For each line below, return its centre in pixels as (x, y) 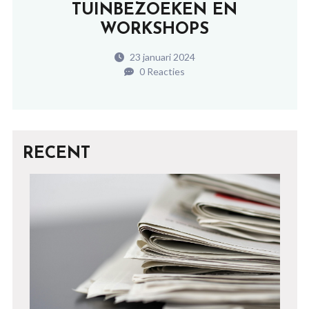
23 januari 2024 (161, 57)
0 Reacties (161, 71)
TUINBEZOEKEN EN (154, 10)
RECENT (56, 154)
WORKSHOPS (154, 30)
